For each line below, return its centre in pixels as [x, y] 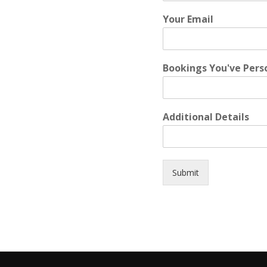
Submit [186, 173]
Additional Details [206, 117]
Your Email [188, 19]
